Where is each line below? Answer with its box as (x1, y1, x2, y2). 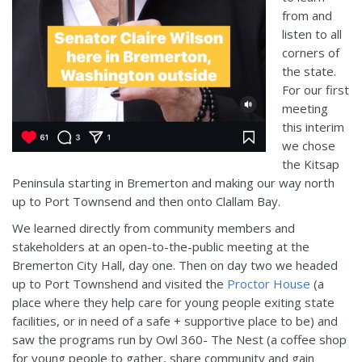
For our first (282, 82, 349, 99)
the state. (282, 63, 336, 80)
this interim (282, 119, 344, 136)
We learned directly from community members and (12, 220, 295, 237)
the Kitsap (282, 156, 339, 173)
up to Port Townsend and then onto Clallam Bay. (12, 193, 280, 210)
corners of (282, 44, 339, 61)
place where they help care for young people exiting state (12, 294, 335, 311)
